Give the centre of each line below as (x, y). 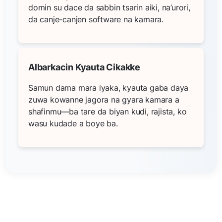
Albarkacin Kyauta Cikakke (84, 67)
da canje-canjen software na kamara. (96, 19)
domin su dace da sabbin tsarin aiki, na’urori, (109, 7)
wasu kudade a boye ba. (73, 123)
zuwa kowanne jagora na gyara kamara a (104, 99)
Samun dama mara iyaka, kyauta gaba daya (109, 87)
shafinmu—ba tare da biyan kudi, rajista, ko (108, 111)
